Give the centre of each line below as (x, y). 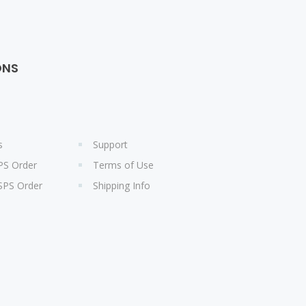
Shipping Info (122, 185)
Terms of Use (124, 165)
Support (111, 144)
